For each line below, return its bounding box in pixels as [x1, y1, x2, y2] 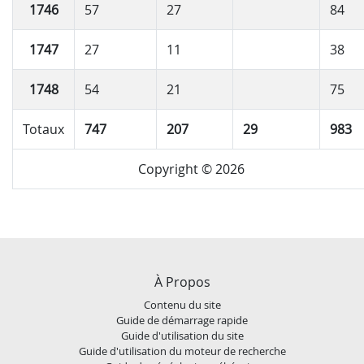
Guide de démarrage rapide [116, 312, 248, 327]
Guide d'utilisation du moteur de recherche [78, 343, 286, 358]
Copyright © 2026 [138, 159, 245, 178]
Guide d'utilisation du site [120, 327, 244, 343]
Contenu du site [143, 297, 221, 312]
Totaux [23, 119, 64, 138]
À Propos [154, 272, 210, 291]
